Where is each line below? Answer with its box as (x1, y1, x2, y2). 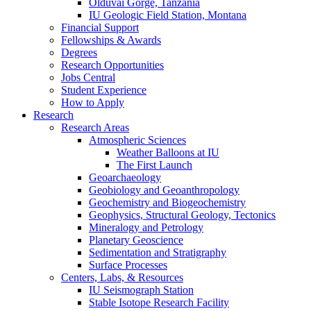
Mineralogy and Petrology (89, 221, 203, 234)
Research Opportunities (61, 59, 164, 72)
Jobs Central (61, 72, 115, 84)
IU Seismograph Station (89, 284, 194, 296)
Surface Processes (89, 259, 167, 271)
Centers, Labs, (61, 271, 127, 284)
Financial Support (61, 22, 139, 34)
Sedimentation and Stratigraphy (89, 246, 226, 259)
